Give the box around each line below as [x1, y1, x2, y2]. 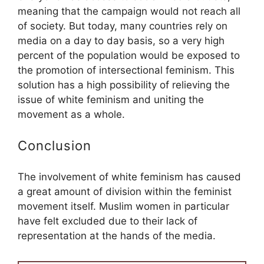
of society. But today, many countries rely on [18, 19, 227, 32]
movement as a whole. [18, 108, 125, 120]
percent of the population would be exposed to [18, 49, 240, 61]
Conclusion [18, 138, 91, 153]
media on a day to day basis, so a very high [18, 34, 225, 47]
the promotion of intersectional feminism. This [18, 64, 235, 76]
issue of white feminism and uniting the [18, 93, 204, 105]
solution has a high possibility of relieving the [18, 78, 230, 91]
